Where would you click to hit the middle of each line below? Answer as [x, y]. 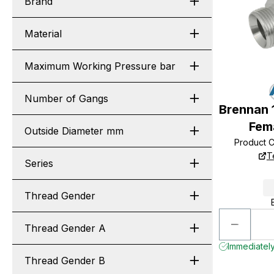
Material [43, 34]
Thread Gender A [65, 228]
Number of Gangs [66, 98]
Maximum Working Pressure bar [100, 66]
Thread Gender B [65, 261]
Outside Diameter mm [74, 131]
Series [39, 163]
